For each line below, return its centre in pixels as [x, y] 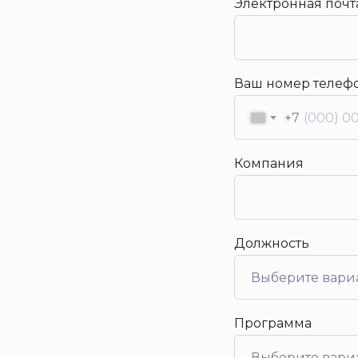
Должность [272, 243]
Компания [269, 163]
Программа [273, 323]
